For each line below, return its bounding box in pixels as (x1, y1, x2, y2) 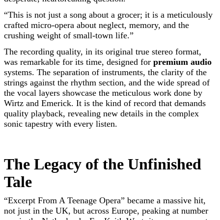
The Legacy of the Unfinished (4, 155, 201, 173)
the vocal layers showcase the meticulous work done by (4, 88, 202, 98)
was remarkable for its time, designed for (4, 57, 153, 67)
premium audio (153, 57, 212, 67)
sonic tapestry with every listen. (4, 119, 117, 129)
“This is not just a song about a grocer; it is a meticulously (4, 10, 213, 20)
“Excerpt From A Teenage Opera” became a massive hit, (4, 195, 206, 205)
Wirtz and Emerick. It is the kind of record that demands (4, 98, 206, 108)
